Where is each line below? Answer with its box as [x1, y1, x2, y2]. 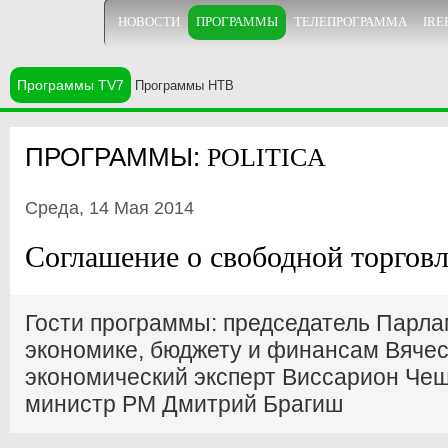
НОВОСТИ [118, 15, 180, 29]
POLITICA [207, 143, 326, 172]
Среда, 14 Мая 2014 [25, 198, 194, 218]
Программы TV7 [17, 77, 124, 93]
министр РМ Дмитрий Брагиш [25, 391, 343, 417]
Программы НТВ [135, 78, 234, 93]
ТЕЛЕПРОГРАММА [294, 15, 407, 29]
